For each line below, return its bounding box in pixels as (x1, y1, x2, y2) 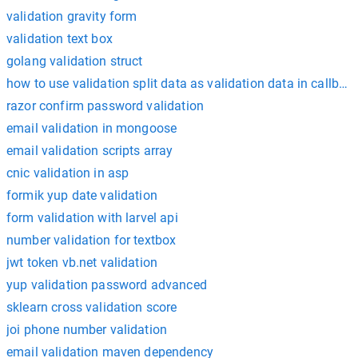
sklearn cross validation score (6, 299, 177, 315)
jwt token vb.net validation (6, 254, 158, 270)
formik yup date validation (6, 187, 157, 203)
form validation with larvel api (6, 209, 178, 225)
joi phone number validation (6, 321, 168, 337)
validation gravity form (6, 8, 137, 24)
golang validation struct (6, 53, 143, 69)
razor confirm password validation (6, 97, 204, 113)
